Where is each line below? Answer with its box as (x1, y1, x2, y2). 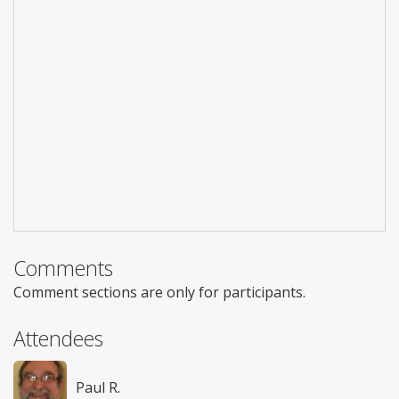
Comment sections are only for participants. (13, 281, 305, 302)
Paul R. (76, 377, 120, 397)
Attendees (13, 323, 103, 353)
